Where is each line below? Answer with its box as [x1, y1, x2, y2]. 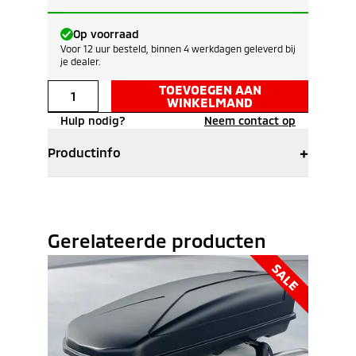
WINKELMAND [167, 95, 253, 110]
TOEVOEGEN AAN [158, 82, 261, 97]
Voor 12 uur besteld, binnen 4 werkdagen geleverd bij [60, 43, 296, 54]
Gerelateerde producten [48, 229, 266, 252]
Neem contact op [204, 114, 296, 127]
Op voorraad [73, 27, 139, 41]
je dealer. [60, 56, 100, 67]
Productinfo [48, 145, 121, 160]
